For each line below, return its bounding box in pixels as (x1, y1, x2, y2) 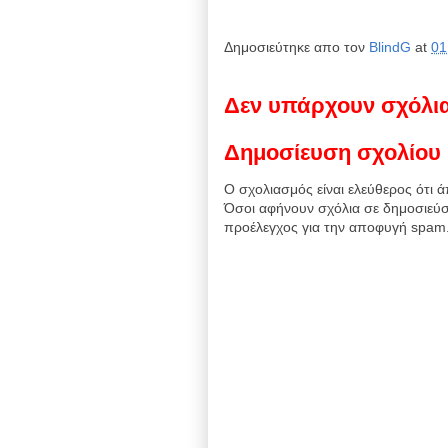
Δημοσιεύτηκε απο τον (224, 39, 369, 56)
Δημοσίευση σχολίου (224, 140, 441, 165)
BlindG (369, 39, 415, 56)
